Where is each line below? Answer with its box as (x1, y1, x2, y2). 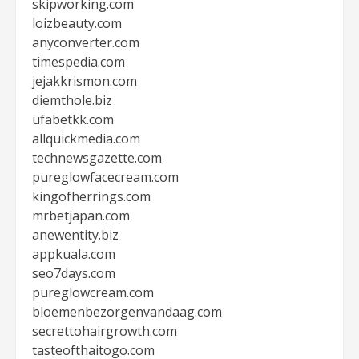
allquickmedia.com (32, 130, 140, 147)
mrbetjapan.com (32, 207, 130, 224)
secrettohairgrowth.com (32, 322, 177, 340)
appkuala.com (32, 245, 115, 263)
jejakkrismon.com (32, 72, 137, 90)
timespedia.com (32, 53, 125, 71)
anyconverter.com (32, 34, 139, 51)
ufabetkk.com (32, 111, 114, 128)
